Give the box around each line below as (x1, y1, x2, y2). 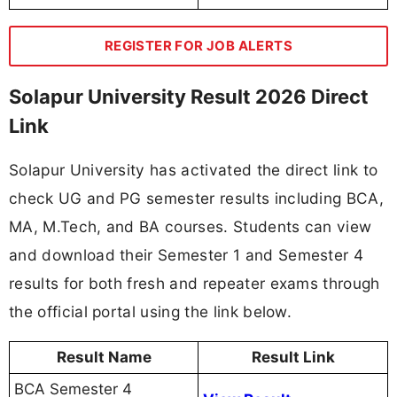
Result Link (251, 348, 335, 367)
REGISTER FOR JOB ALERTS (104, 36, 293, 54)
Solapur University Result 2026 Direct (9, 84, 369, 108)
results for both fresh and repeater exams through (9, 274, 380, 293)
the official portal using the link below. (9, 302, 292, 322)
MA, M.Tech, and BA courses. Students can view (9, 217, 372, 237)
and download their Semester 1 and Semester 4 (9, 245, 364, 265)
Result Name (56, 348, 152, 367)
